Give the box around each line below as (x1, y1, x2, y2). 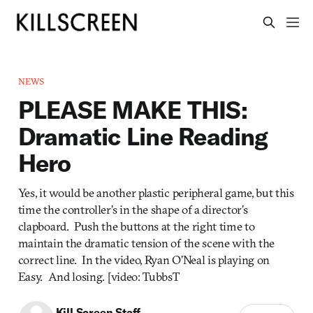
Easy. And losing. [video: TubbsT (17, 268, 180, 284)
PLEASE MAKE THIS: (17, 94, 247, 125)
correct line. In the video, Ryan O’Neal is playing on (17, 252, 270, 267)
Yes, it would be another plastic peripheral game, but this (17, 184, 294, 200)
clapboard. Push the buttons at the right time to (17, 218, 255, 233)
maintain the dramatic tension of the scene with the (17, 235, 275, 250)
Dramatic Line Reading (17, 120, 268, 152)
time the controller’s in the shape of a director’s (17, 201, 248, 217)
